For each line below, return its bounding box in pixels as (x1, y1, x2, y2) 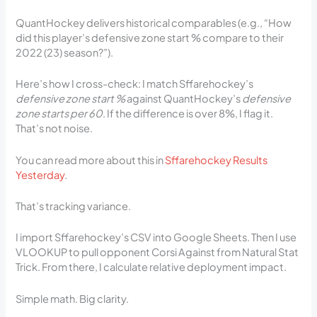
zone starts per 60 (16, 107, 103, 120)
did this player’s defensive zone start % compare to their (16, 30, 284, 44)
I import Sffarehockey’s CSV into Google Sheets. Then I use (16, 231, 297, 244)
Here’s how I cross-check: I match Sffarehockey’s (16, 77, 254, 91)
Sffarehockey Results (165, 153, 268, 166)
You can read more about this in (16, 153, 166, 166)
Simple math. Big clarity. (16, 292, 129, 305)
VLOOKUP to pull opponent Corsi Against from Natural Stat (16, 246, 299, 259)
